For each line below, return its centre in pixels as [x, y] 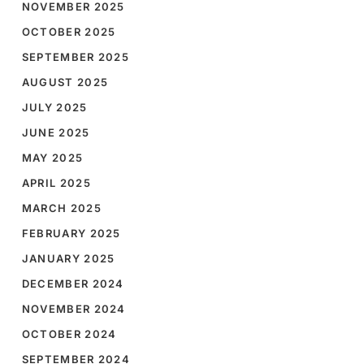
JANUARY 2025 [68, 259]
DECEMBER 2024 [73, 284]
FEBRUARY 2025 [71, 234]
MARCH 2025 [61, 208]
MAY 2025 [52, 158]
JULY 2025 [54, 108]
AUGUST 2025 [65, 82]
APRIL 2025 [56, 183]
